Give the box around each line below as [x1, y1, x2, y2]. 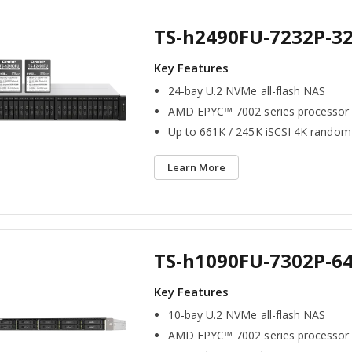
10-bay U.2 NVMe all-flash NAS [167, 307, 326, 323]
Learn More [167, 160, 225, 175]
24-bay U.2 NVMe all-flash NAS [167, 83, 326, 99]
